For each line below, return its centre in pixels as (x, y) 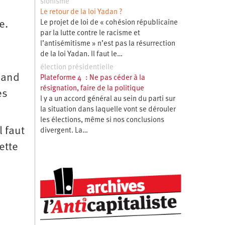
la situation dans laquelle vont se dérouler (108, 109)
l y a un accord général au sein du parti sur (107, 99)
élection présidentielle (77, 67)
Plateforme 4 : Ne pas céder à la (92, 78)
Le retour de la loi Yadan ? (81, 12)
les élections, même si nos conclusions (102, 120)
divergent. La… (64, 131)
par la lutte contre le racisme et (90, 33)
